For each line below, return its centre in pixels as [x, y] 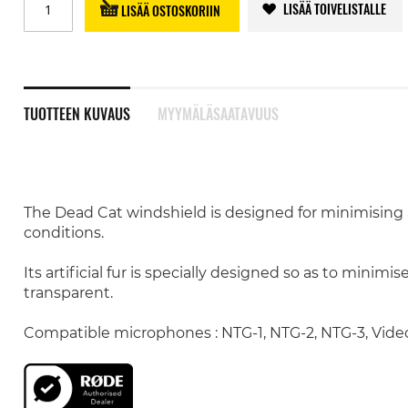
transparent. [68, 293]
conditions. [63, 233]
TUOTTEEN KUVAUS [76, 114]
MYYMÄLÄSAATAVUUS [218, 114]
